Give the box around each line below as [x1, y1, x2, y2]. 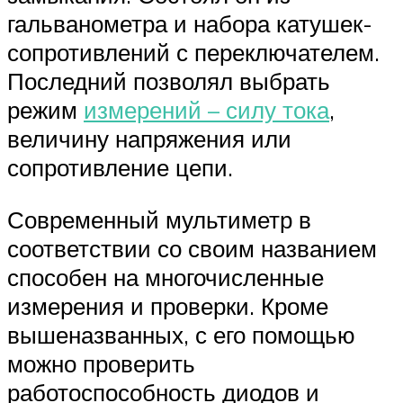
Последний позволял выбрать [7, 67, 330, 96]
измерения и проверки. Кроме [7, 291, 328, 320]
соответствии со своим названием [7, 233, 377, 263]
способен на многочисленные [7, 262, 324, 291]
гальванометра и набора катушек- [7, 9, 372, 39]
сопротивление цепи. [7, 153, 233, 183]
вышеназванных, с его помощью [7, 319, 355, 349]
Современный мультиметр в [7, 204, 311, 234]
